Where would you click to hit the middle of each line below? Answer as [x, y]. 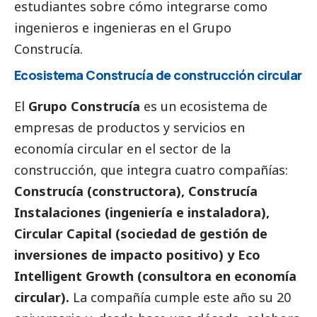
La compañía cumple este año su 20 [180, 298]
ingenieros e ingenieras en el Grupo [123, 28]
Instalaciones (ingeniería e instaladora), [142, 213]
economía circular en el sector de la [122, 149]
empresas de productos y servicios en [129, 128]
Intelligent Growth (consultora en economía [155, 276]
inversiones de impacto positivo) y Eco [137, 255]
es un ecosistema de [206, 106]
